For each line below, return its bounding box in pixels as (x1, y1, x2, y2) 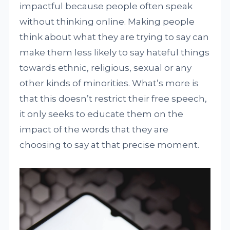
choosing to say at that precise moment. (20, 140, 200, 150)
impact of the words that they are (20, 124, 169, 135)
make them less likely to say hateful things (20, 47, 210, 57)
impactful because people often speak (20, 1, 193, 11)
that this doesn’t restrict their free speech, (20, 93, 207, 104)
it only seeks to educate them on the (20, 109, 184, 119)
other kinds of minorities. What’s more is (20, 78, 199, 88)
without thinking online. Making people (20, 16, 195, 27)
